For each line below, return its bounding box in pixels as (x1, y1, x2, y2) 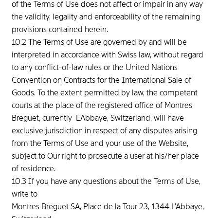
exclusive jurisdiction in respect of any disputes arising (12, 126, 197, 136)
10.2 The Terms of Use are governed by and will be (12, 37, 187, 47)
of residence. (12, 163, 59, 174)
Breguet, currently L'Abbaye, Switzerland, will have (12, 113, 184, 123)
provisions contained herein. (12, 24, 110, 35)
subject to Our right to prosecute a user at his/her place (12, 151, 199, 161)
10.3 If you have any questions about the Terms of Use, (12, 176, 200, 186)
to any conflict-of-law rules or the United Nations (12, 62, 178, 73)
